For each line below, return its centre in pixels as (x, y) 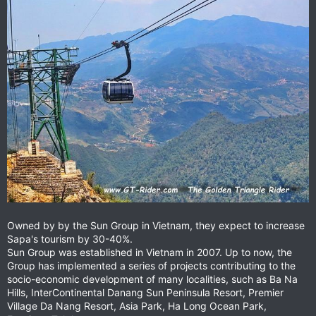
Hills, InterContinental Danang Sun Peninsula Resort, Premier (145, 292)
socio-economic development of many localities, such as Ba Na (152, 279)
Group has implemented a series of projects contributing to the (151, 265)
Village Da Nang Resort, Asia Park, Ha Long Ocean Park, (137, 305)
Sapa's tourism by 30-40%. (70, 238)
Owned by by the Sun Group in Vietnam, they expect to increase (156, 225)
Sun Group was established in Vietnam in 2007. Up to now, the (150, 252)
